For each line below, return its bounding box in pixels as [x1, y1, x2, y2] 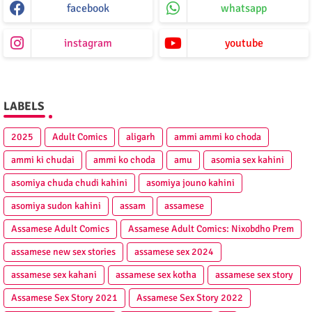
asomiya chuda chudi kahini [11, 177, 127, 189]
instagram [63, 36, 112, 51]
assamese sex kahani [11, 269, 97, 281]
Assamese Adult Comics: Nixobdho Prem [128, 223, 294, 235]
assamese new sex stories [11, 246, 116, 258]
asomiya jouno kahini [146, 177, 235, 189]
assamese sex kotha [116, 269, 196, 281]
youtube [224, 36, 263, 51]
